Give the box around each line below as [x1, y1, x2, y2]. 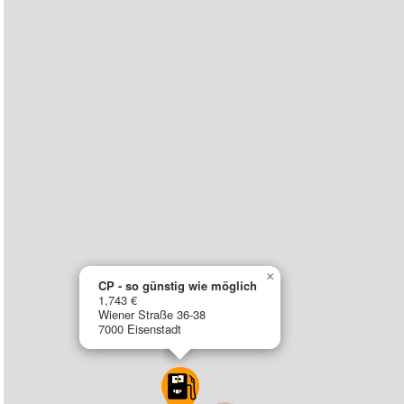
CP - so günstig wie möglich [98, 277, 258, 294]
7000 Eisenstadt [98, 320, 182, 337]
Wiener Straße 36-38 [98, 306, 207, 323]
